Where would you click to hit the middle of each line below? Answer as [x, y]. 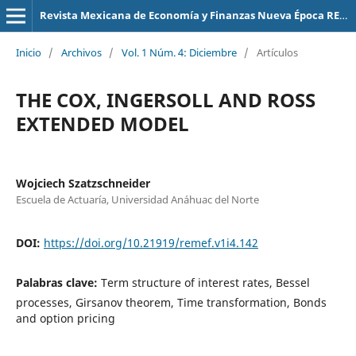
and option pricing [65, 318]
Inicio [28, 52]
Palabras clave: [58, 282]
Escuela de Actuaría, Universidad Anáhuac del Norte [137, 199]
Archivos [81, 52]
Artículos [277, 52]
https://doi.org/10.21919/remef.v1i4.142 [151, 242]
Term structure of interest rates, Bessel [205, 282]
